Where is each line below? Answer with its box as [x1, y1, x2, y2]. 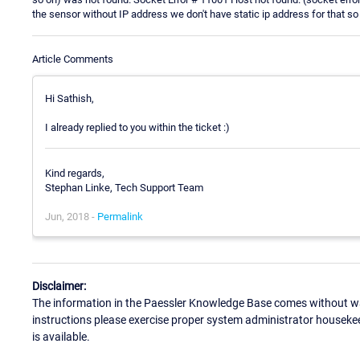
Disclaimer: [32, 279, 86, 292]
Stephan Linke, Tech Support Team [45, 182, 203, 194]
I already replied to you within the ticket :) [45, 121, 230, 133]
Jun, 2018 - [45, 211, 97, 223]
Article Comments [32, 52, 113, 65]
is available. [32, 329, 90, 343]
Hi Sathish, [45, 92, 94, 104]
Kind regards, [45, 167, 104, 180]
